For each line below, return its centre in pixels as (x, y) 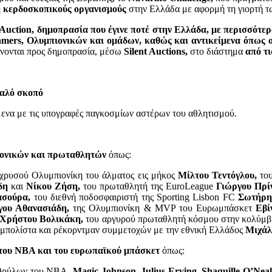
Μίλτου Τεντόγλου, (218, 175)
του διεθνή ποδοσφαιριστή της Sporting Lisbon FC (134, 197)
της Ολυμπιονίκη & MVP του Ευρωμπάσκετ (165, 208)
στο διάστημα (216, 52)
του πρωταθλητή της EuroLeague (148, 186)
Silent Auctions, (156, 52)
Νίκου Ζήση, (54, 186)
